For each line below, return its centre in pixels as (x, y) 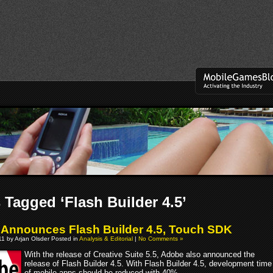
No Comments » (161, 238)
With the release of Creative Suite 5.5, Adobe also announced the (140, 254)
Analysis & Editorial (106, 238)
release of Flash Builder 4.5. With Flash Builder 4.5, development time (148, 263)
